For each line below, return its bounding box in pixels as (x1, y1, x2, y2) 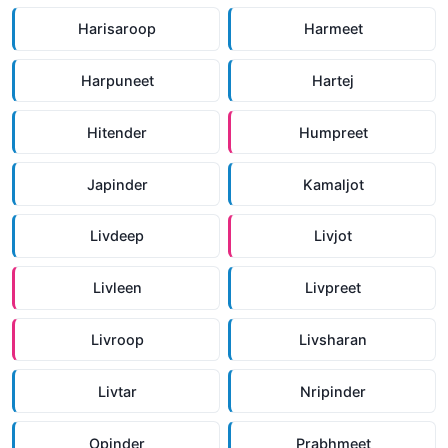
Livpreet (305, 279, 361, 297)
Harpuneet (80, 72, 154, 90)
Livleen (92, 279, 142, 297)
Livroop (90, 330, 144, 348)
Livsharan (299, 330, 367, 348)
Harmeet (303, 20, 363, 38)
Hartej (312, 72, 354, 90)
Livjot (314, 227, 352, 245)
